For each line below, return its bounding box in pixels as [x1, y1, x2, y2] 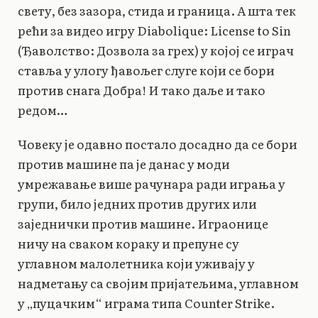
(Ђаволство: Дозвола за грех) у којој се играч [18, 40, 294, 59]
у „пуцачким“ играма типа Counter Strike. [18, 293, 275, 312]
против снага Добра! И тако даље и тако [18, 80, 265, 99]
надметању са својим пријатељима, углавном [18, 273, 299, 292]
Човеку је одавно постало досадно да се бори [18, 134, 297, 153]
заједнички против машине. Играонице [18, 214, 268, 232]
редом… [18, 100, 67, 119]
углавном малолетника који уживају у [18, 253, 255, 272]
